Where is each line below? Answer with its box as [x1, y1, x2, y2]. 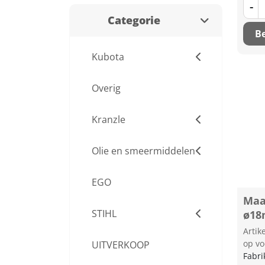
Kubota [92, 50, 124, 63]
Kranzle [92, 113, 125, 126]
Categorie [108, 13, 160, 27]
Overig [92, 82, 121, 95]
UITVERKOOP [92, 238, 150, 251]
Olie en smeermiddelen [92, 144, 195, 157]
